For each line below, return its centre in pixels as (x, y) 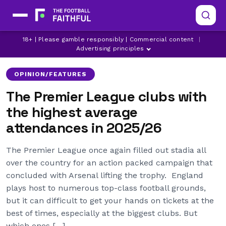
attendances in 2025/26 (84, 128)
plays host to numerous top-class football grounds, (106, 188)
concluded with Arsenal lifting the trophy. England (105, 175)
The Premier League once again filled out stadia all (106, 150)
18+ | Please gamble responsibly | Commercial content (108, 39)
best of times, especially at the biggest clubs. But (102, 213)
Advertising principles (110, 48)
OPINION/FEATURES (51, 74)
